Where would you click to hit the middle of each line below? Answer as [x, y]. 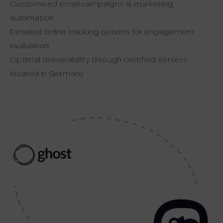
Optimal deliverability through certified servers [99, 60]
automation [32, 18]
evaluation [30, 46]
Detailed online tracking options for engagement [103, 32]
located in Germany [47, 74]
